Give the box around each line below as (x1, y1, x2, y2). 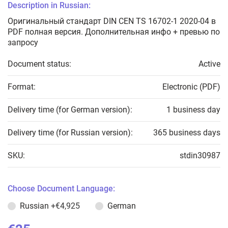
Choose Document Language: (8, 184, 115, 193)
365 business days (153, 128, 220, 137)
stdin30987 (180, 151, 220, 160)
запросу (8, 38, 38, 47)
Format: (8, 82, 36, 92)
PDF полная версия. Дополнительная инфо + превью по (8, 27, 220, 37)
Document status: (8, 59, 71, 69)
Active (198, 59, 220, 69)
